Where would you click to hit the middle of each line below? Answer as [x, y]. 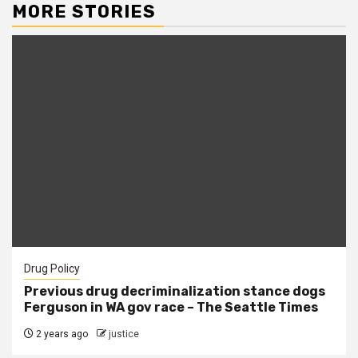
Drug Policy [52, 269]
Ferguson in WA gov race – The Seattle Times [171, 308]
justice [124, 334]
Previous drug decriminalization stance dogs [175, 292]
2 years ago [61, 334]
